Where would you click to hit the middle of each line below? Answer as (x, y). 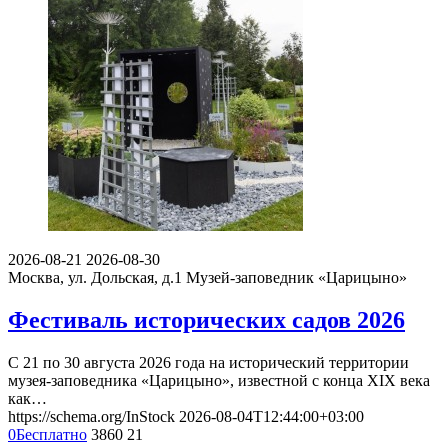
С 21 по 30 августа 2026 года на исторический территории (208, 363)
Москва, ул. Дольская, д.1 (95, 278)
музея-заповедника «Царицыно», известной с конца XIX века (219, 381)
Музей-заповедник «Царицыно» (296, 278)
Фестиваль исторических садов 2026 (206, 320)
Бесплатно (51, 435)
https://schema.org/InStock (91, 417)
